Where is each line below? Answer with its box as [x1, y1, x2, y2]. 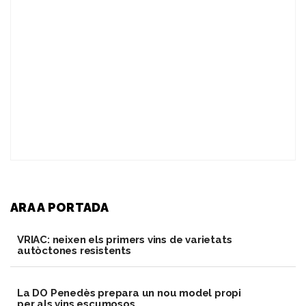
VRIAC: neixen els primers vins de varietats [17, 234, 232, 247]
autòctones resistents [17, 245, 131, 258]
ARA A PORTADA [10, 200, 109, 215]
